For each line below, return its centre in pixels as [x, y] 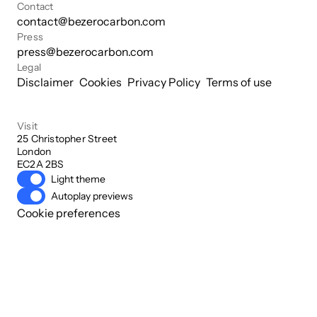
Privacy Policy [164, 82]
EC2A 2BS [41, 165]
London [34, 152]
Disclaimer [45, 82]
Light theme [78, 179]
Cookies [100, 82]
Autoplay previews [92, 196]
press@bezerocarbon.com [85, 52]
